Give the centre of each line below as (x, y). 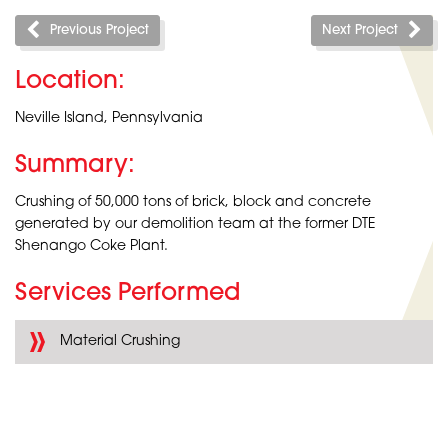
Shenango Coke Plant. (91, 246)
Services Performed (127, 293)
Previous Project (99, 30)
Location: (70, 81)
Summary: (75, 165)
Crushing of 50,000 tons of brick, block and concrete (193, 202)
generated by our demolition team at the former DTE (195, 224)
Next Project (360, 30)
